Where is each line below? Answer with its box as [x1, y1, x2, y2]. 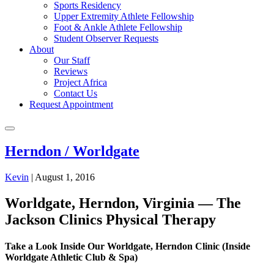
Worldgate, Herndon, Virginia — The [5, 194, 241, 211]
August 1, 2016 [35, 171, 95, 182]
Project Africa [54, 77, 107, 87]
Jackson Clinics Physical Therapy [5, 211, 216, 228]
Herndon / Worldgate [5, 143, 139, 159]
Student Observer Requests [54, 33, 158, 43]
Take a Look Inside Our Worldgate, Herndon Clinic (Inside [5, 240, 250, 251]
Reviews [54, 66, 87, 76]
